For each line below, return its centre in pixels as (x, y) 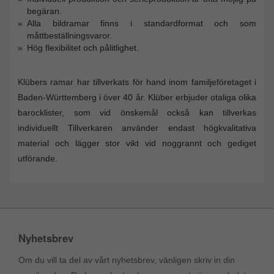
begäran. (44, 11)
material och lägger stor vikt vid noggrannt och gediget (137, 143)
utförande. (38, 159)
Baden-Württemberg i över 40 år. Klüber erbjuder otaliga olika (137, 98)
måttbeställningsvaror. (69, 36)
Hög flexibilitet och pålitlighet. (83, 48)
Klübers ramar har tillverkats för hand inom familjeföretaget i (137, 82)
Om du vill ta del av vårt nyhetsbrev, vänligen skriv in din (127, 260)
